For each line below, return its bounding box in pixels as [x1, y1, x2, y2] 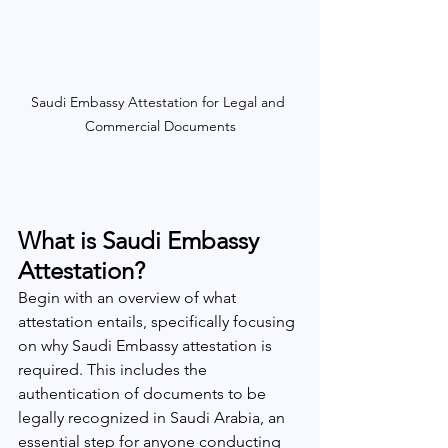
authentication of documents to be [18, 384, 270, 403]
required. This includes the [18, 360, 211, 379]
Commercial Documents [84, 117, 236, 135]
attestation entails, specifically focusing [18, 312, 299, 331]
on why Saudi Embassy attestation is [18, 336, 276, 355]
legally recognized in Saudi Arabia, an [18, 408, 289, 427]
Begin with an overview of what [18, 288, 240, 307]
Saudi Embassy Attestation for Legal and [31, 93, 289, 111]
